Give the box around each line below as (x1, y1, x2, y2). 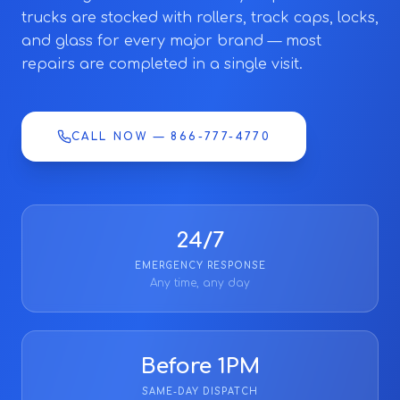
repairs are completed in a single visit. (21, 56, 303, 72)
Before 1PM (140, 354, 260, 379)
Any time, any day (150, 277, 250, 289)
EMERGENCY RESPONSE (134, 261, 266, 271)
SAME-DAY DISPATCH (142, 387, 258, 396)
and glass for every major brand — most (21, 33, 321, 49)
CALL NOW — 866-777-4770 (71, 130, 271, 143)
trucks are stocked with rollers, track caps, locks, (21, 10, 379, 26)
